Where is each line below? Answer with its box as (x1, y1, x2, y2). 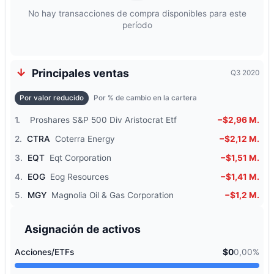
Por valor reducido (20, 93, 84, 102)
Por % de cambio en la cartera (93, 93, 197, 102)
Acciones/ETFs (15, 247, 75, 257)
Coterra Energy (55, 134, 116, 144)
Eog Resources (50, 171, 109, 182)
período (122, 20, 152, 31)
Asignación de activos (24, 222, 141, 235)
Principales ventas (31, 67, 129, 80)
